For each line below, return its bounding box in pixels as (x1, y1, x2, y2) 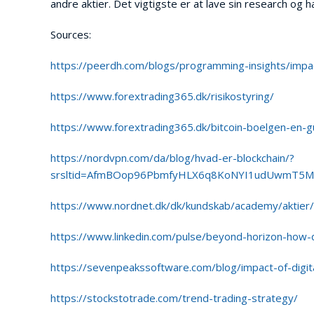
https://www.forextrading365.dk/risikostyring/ (50, 89, 274, 103)
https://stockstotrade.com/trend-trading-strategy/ (50, 291, 298, 305)
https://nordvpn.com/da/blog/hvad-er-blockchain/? (50, 151, 294, 165)
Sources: (50, 27, 91, 41)
